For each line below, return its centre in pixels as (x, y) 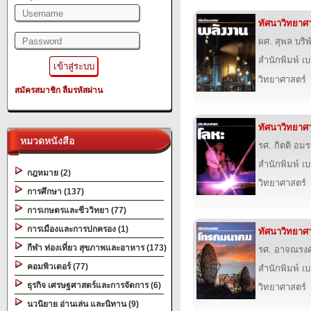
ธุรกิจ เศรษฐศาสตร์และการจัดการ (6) (92, 285)
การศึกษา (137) (53, 192)
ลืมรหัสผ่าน (83, 90)
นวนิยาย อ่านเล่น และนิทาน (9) (81, 304)
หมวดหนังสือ (44, 141)
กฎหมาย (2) (47, 173)
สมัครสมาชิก (37, 90)
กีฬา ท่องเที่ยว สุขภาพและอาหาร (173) (95, 248)
